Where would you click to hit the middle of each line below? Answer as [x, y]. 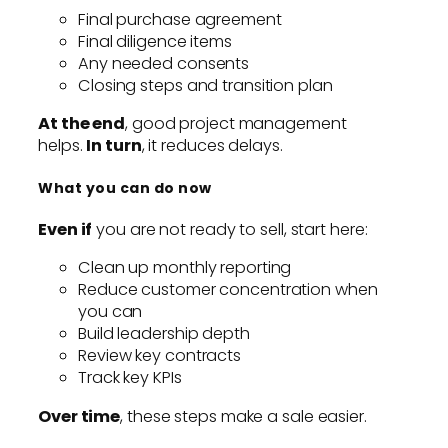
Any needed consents [164, 64]
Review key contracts [159, 356]
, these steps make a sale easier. [243, 416]
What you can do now [125, 187]
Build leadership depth [164, 334]
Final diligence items [155, 42]
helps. [62, 146]
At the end [81, 124]
